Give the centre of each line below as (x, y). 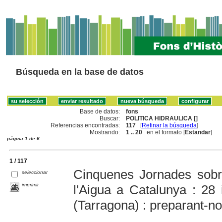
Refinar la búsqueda (169, 125)
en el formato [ (164, 132)
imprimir (30, 184)
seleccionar (35, 172)
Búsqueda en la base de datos (80, 72)
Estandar (198, 132)
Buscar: (110, 118)
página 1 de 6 (23, 138)
